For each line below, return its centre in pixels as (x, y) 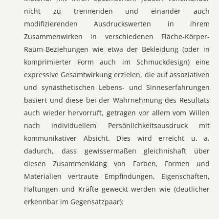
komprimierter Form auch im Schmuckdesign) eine (117, 62)
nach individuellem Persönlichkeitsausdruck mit (117, 125)
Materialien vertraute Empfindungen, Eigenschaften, (117, 176)
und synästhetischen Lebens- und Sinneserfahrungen (117, 87)
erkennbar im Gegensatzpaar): (74, 202)
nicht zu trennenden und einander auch (117, 11)
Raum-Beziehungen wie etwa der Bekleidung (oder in (117, 49)
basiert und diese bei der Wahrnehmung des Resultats (117, 100)
